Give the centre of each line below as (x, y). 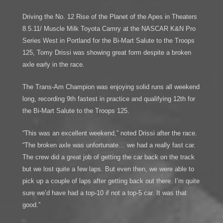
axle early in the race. (53, 65)
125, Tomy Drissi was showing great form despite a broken (107, 53)
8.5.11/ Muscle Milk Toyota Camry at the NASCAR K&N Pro (109, 29)
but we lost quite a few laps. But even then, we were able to (108, 169)
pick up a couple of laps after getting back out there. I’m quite (111, 181)
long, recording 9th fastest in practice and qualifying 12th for (109, 99)
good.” (31, 205)
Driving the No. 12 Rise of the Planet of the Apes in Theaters (110, 17)
